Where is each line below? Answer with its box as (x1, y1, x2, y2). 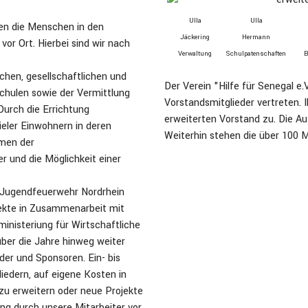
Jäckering (180, 32, 210, 42)
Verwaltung (178, 49, 212, 58)
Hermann (242, 32, 270, 42)
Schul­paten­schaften (226, 49, 286, 58)
